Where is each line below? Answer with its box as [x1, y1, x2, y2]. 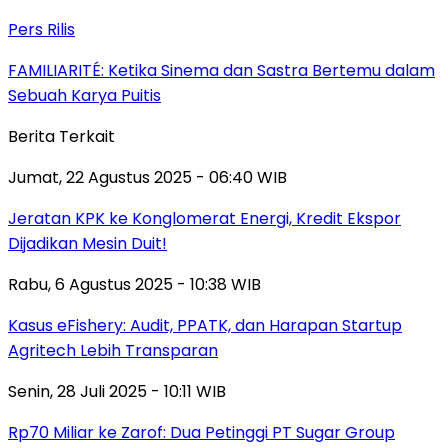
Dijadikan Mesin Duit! [8, 231, 167, 255]
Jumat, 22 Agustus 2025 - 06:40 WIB [8, 165, 287, 189]
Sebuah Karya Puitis [8, 83, 161, 107]
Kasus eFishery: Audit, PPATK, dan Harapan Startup [8, 313, 402, 337]
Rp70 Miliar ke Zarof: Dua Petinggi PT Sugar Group [8, 420, 395, 444]
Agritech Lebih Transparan [8, 338, 218, 362]
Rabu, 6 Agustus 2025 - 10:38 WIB [8, 272, 261, 296]
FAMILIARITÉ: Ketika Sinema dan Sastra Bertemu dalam [8, 58, 435, 82]
